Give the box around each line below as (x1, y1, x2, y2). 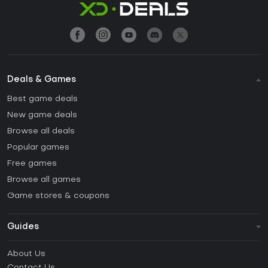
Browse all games (7, 175, 81, 184)
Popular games (7, 143, 69, 151)
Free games (7, 159, 57, 167)
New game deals (7, 111, 77, 119)
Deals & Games (7, 75, 76, 84)
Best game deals (7, 95, 78, 103)
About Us (7, 249, 45, 258)
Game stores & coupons (7, 191, 109, 200)
